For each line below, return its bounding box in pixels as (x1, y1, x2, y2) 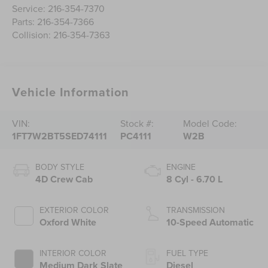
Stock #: (120, 117, 154, 130)
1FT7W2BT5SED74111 (12, 129, 108, 144)
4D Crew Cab (35, 172, 93, 187)
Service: (12, 2, 48, 16)
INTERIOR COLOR (39, 247, 107, 260)
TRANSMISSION (166, 204, 225, 217)
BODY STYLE (35, 161, 85, 173)
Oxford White (39, 215, 97, 230)
